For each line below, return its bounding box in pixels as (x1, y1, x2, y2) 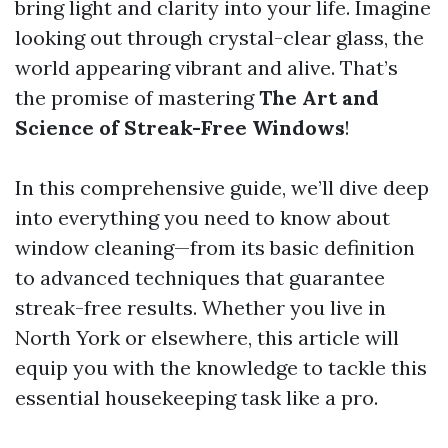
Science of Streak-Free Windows (15, 115, 345, 140)
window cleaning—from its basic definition (15, 235, 415, 260)
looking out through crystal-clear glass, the (15, 25, 424, 50)
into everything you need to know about (15, 205, 390, 230)
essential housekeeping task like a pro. (15, 385, 378, 410)
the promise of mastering (15, 85, 259, 110)
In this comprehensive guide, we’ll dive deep (15, 175, 429, 200)
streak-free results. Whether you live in (15, 295, 386, 320)
